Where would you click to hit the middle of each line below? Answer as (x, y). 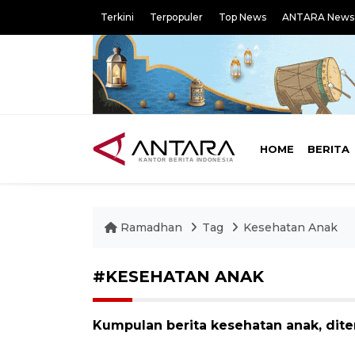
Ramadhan (151, 227)
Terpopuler (176, 17)
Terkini (117, 17)
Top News (242, 17)
